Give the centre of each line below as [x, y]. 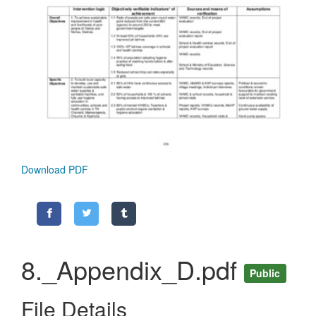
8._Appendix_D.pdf [133, 269]
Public [265, 273]
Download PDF [55, 169]
